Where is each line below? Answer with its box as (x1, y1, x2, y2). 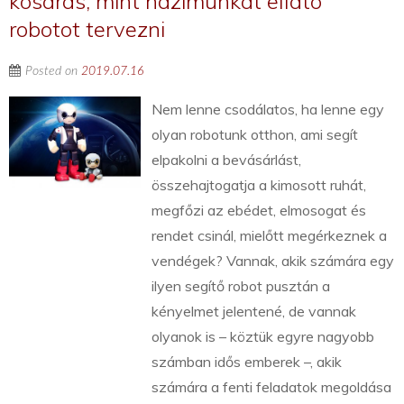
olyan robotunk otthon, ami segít (151, 125, 359, 144)
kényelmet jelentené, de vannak (151, 302, 357, 321)
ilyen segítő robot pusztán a (151, 277, 331, 296)
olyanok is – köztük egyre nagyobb (151, 327, 375, 346)
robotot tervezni (9, 15, 165, 43)
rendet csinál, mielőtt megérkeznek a (151, 226, 388, 245)
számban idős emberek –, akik (151, 353, 343, 372)
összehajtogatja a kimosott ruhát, (151, 176, 367, 195)
